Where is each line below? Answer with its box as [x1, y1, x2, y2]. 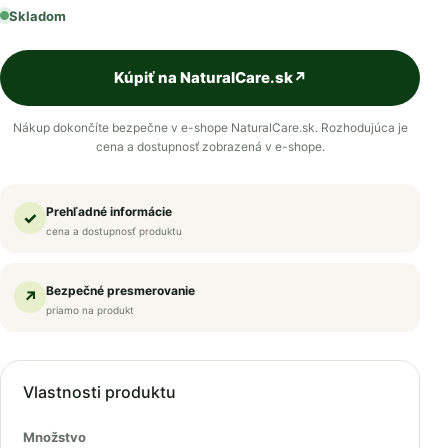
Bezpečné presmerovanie [46, 282, 195, 298]
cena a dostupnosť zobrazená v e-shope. [95, 138, 325, 154]
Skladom [9, 7, 66, 24]
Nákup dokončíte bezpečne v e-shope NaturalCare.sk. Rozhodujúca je [12, 119, 408, 135]
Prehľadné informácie [46, 203, 172, 219]
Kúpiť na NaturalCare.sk [113, 67, 293, 87]
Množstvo [23, 428, 86, 445]
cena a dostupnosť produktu [46, 224, 182, 237]
